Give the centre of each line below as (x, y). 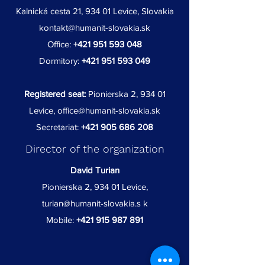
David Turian (95, 170)
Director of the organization (95, 149)
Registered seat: (55, 94)
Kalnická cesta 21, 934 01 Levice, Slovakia (95, 11)
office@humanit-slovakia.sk (109, 110)
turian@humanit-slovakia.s (91, 203)
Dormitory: (60, 61)
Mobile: (60, 220)
